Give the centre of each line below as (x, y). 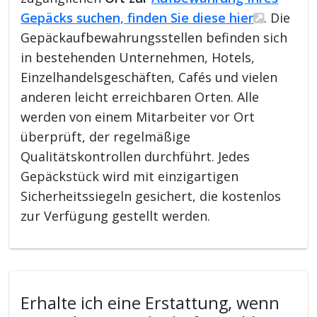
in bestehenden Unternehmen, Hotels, (138, 57)
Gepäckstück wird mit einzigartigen (130, 176)
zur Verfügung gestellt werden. (116, 215)
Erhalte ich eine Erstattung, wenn (150, 302)
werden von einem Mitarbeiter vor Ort (138, 116)
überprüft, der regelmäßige (106, 136)
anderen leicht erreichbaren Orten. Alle (140, 97)
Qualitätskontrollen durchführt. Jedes (136, 156)
